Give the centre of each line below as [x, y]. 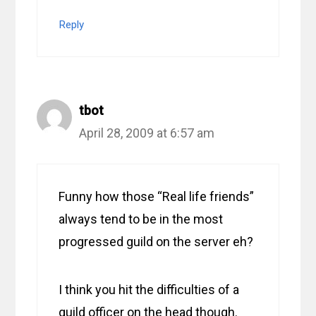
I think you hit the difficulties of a [149, 290]
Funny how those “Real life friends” [157, 197]
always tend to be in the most [141, 219]
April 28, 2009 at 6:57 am [147, 133]
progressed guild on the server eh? [156, 242]
